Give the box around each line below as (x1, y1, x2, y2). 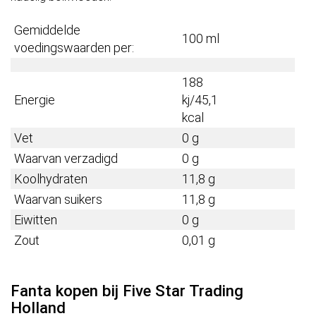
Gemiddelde (14, 23, 80, 38)
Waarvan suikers (14, 192, 102, 207)
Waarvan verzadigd (14, 151, 118, 166)
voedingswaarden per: (14, 40, 134, 56)
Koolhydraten (14, 171, 87, 187)
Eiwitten (14, 212, 60, 228)
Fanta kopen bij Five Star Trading (11, 281, 243, 300)
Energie (14, 92, 55, 108)
